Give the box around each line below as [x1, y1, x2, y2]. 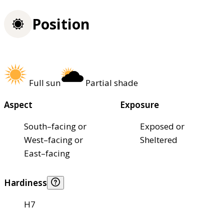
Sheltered [140, 133, 177, 145]
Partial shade [85, 76, 138, 88]
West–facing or [24, 133, 83, 145]
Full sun [29, 76, 60, 88]
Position [32, 14, 89, 34]
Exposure [120, 98, 159, 110]
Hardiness [4, 176, 47, 188]
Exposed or [140, 120, 184, 132]
